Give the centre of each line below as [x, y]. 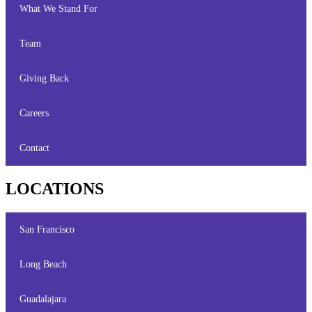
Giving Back [44, 78]
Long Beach [43, 264]
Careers [34, 113]
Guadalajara [43, 299]
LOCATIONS [55, 188]
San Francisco [47, 229]
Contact [34, 148]
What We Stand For [58, 8]
